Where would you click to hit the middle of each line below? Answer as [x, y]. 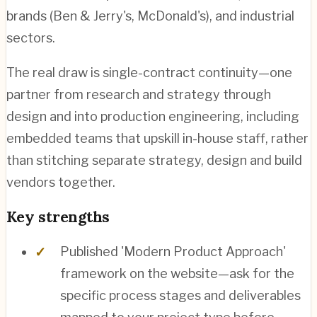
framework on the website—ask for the [177, 273]
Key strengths [58, 217]
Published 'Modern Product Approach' [173, 251]
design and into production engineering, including [153, 116]
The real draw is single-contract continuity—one [149, 72]
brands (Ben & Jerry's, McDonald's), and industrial [150, 16]
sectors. [31, 38]
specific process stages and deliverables [180, 295]
